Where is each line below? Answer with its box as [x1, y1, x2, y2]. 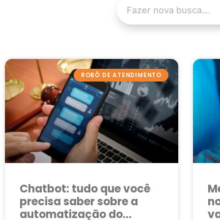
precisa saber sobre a [20, 193, 138, 209]
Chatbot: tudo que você [20, 181, 150, 196]
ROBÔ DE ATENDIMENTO [81, 71, 162, 80]
